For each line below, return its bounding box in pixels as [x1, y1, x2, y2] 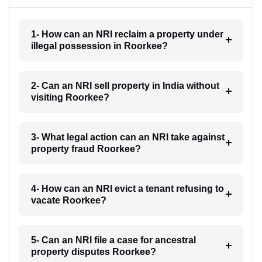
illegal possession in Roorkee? [30, 41, 168, 51]
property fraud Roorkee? [30, 144, 141, 154]
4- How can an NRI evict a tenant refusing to [30, 184, 224, 194]
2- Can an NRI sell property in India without [30, 81, 219, 91]
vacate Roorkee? [30, 195, 106, 206]
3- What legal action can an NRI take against [30, 132, 225, 143]
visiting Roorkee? [30, 92, 109, 103]
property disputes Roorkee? [30, 247, 156, 257]
